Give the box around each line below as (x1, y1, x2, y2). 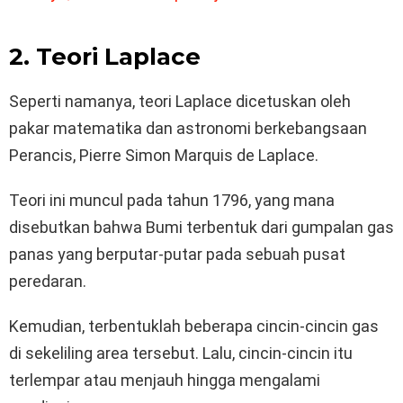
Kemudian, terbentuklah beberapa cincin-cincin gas (9, 317, 379, 336)
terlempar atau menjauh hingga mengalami (9, 371, 320, 390)
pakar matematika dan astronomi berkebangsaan (9, 119, 367, 139)
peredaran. (9, 272, 86, 291)
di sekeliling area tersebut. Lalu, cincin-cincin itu (9, 344, 353, 363)
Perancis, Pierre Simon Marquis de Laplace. (9, 146, 318, 166)
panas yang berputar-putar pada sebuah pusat (9, 245, 345, 264)
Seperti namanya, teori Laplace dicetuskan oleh (9, 92, 351, 112)
